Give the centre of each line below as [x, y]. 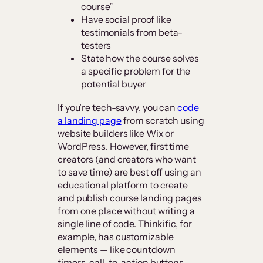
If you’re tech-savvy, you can [117, 108]
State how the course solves [140, 58]
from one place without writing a [126, 211]
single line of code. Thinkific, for [125, 224]
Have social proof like [126, 20]
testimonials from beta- [132, 33]
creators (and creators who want [127, 159]
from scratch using [163, 121]
